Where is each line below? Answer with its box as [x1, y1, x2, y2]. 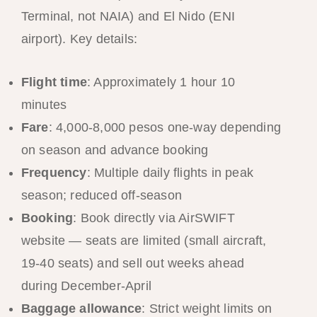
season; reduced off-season [21, 188, 182, 203]
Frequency [21, 166, 87, 180]
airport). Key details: [21, 32, 138, 47]
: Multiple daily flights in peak [86, 166, 253, 180]
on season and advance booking [21, 143, 209, 158]
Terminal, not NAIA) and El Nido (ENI [21, 9, 235, 24]
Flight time [21, 75, 87, 90]
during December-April [21, 279, 151, 294]
